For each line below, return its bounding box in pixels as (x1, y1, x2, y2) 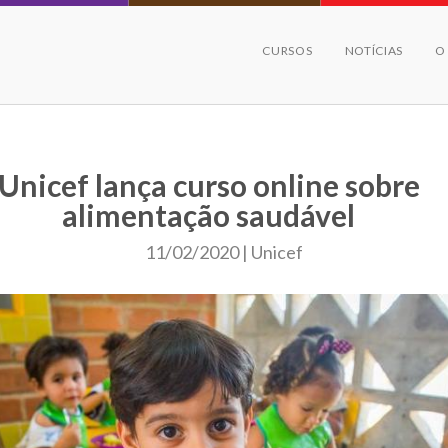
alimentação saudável (62, 197, 356, 233)
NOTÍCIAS (344, 43, 404, 58)
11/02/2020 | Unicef (144, 241, 303, 263)
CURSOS (262, 43, 313, 58)
